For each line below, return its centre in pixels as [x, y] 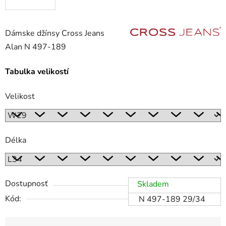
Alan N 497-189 [36, 47]
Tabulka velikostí [37, 71]
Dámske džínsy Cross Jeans [55, 33]
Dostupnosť [26, 183]
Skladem [153, 184]
